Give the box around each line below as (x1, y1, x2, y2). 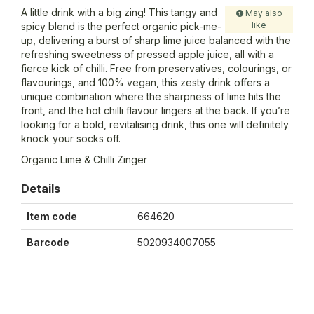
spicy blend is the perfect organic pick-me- (21, 20, 221, 33)
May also (243, 8, 282, 19)
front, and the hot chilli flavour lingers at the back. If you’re (21, 104, 290, 117)
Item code (27, 210, 77, 223)
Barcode (27, 236, 69, 249)
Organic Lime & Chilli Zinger (21, 153, 147, 166)
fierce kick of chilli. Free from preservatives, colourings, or (21, 62, 292, 75)
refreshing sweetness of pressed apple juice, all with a (21, 48, 274, 61)
